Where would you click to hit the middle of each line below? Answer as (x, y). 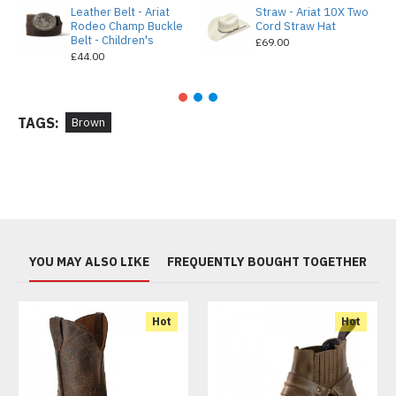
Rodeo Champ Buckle (126, 26)
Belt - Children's (112, 40)
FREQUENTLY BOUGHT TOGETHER (267, 262)
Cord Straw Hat (295, 26)
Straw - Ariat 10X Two (312, 11)
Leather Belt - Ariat (120, 11)
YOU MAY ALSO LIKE (89, 262)
